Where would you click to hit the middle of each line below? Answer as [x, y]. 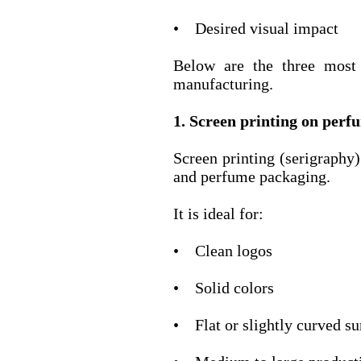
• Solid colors [223, 288]
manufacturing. [223, 84]
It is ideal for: [218, 214]
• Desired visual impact [255, 29]
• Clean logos [222, 251]
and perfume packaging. [251, 177]
